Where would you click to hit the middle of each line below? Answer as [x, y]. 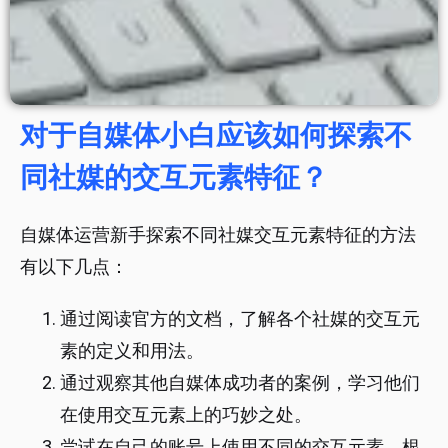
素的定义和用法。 [132, 351]
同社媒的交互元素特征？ [174, 178]
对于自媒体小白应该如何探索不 [216, 136]
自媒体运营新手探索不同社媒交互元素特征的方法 [218, 235]
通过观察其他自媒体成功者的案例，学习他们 [240, 383]
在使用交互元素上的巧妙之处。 [186, 415]
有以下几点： [74, 267]
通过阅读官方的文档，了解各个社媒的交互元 [240, 319]
